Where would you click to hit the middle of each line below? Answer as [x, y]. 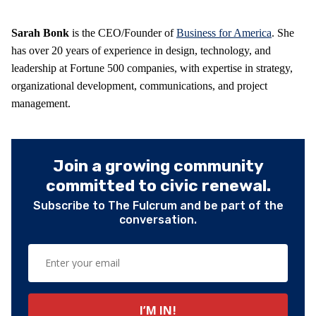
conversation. [158, 219]
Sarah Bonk [40, 32]
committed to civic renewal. [158, 185]
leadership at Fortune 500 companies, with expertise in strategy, [152, 68]
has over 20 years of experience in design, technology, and [141, 50]
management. [41, 103]
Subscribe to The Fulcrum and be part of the [158, 205]
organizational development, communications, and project [139, 85]
